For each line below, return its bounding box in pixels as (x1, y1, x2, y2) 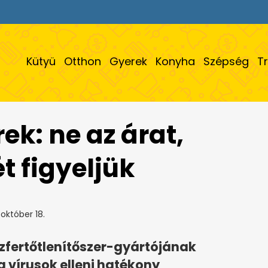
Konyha (156, 54, 195, 69)
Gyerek (109, 54, 147, 69)
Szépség (203, 54, 249, 69)
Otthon (64, 54, 101, 69)
